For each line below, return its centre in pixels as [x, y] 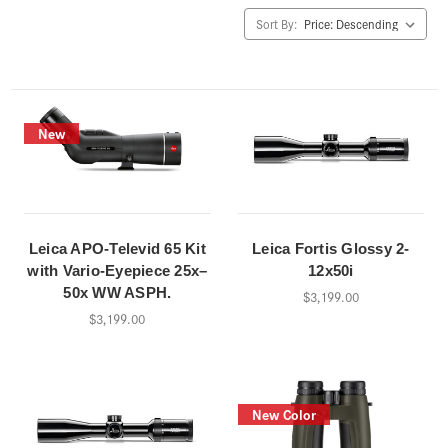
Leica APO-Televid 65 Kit [117, 248]
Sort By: [276, 23]
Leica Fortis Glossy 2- [331, 248]
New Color [283, 413]
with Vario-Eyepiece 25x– [117, 270]
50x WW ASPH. [117, 292]
